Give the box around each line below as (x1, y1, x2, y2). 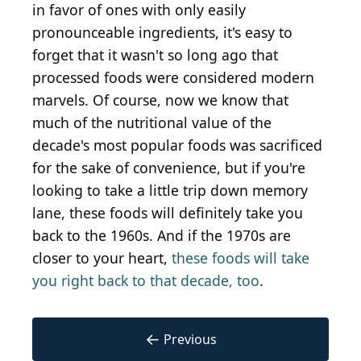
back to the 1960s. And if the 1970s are (32, 226, 291, 246)
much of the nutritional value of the (32, 113, 272, 133)
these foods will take (172, 248, 309, 268)
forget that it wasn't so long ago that (32, 45, 278, 65)
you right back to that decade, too (32, 271, 259, 291)
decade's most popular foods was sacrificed (32, 135, 322, 156)
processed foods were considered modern (32, 68, 314, 88)
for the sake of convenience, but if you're (32, 158, 305, 178)
